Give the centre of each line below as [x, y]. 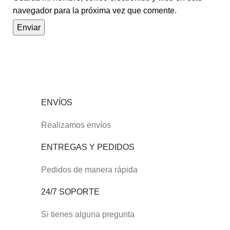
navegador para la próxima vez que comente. [95, 11]
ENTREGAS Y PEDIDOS [88, 147]
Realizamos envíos [76, 125]
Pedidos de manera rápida [90, 170]
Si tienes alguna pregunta [88, 215]
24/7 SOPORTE [71, 192]
